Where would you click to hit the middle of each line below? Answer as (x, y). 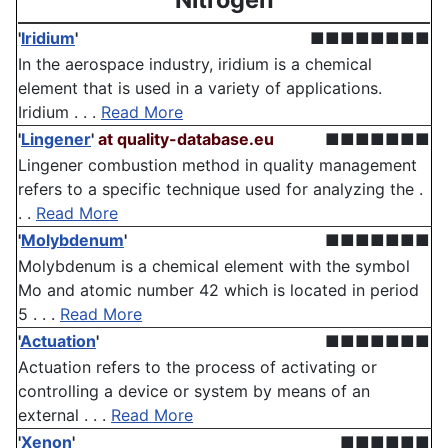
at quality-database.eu (186, 139)
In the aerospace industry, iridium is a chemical (195, 64)
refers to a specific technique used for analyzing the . (220, 189)
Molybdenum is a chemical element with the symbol (214, 266)
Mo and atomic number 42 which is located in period (218, 290)
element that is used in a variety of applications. (200, 88)
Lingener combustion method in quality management (217, 165)
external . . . (64, 415)
